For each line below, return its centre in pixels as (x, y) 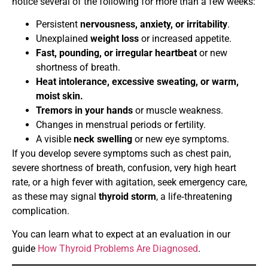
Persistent (58, 25)
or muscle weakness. (178, 111)
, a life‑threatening (194, 197)
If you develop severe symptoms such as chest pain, (121, 154)
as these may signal (55, 197)
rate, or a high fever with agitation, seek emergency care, (130, 182)
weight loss (115, 39)
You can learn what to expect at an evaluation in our (121, 234)
